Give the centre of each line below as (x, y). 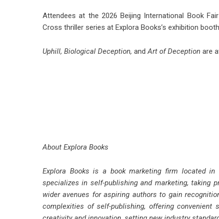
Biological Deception (97, 51)
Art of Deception (174, 51)
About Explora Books (76, 147)
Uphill (52, 51)
